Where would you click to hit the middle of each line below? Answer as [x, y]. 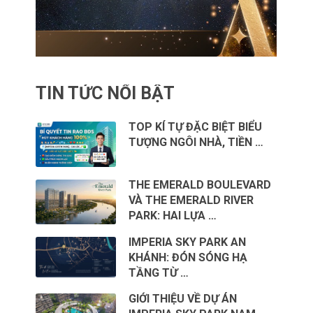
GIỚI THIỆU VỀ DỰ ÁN [183, 299]
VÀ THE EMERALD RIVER [191, 200]
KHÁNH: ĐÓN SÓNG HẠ [188, 258]
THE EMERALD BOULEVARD [200, 184]
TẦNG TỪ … [159, 273]
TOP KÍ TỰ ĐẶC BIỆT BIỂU [196, 127]
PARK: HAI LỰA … [173, 215]
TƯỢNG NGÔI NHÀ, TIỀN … [196, 143]
